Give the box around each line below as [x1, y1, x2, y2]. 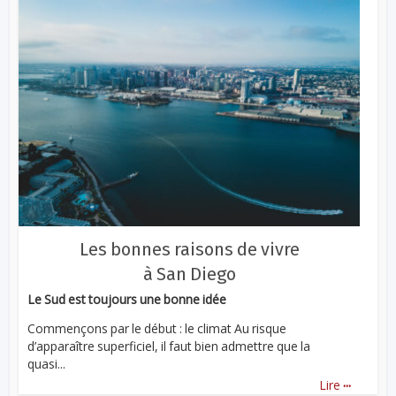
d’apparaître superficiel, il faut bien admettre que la [27, 338, 311, 355]
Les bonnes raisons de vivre [79, 239, 300, 261]
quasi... [27, 355, 66, 373]
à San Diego [142, 263, 236, 286]
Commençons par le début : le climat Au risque [27, 320, 287, 338]
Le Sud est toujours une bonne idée [27, 291, 227, 308]
